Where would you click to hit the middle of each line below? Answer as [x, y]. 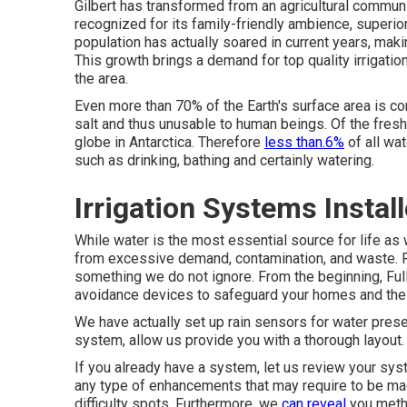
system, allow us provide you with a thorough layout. [239, 340]
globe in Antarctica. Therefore [169, 142]
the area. [101, 79]
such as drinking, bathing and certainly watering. [224, 160]
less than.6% [304, 142]
